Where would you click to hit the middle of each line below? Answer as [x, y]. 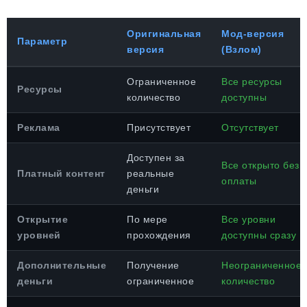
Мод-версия [253, 34]
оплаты [239, 181]
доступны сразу [259, 235]
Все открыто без [260, 165]
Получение [153, 265]
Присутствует [159, 127]
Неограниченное [261, 265]
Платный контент [61, 173]
